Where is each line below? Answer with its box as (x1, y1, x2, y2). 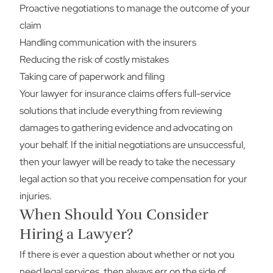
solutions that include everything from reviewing (19, 104, 222, 117)
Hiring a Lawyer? (19, 225, 133, 243)
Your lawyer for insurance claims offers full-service (19, 87, 231, 100)
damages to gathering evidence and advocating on (19, 121, 233, 134)
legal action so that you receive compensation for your (19, 172, 247, 185)
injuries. (19, 190, 52, 202)
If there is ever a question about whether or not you (19, 248, 235, 261)
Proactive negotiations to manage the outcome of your (19, 2, 250, 15)
